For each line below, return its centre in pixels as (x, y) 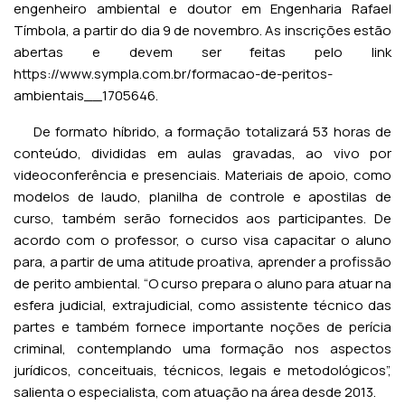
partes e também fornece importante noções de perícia (202, 327)
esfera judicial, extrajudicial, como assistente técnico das (202, 305)
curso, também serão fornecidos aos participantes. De (202, 218)
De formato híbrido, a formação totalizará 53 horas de (202, 132)
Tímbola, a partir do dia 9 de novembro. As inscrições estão (202, 30)
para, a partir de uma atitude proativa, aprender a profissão (202, 262)
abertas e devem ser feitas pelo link (202, 52)
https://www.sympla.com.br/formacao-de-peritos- (173, 74)
